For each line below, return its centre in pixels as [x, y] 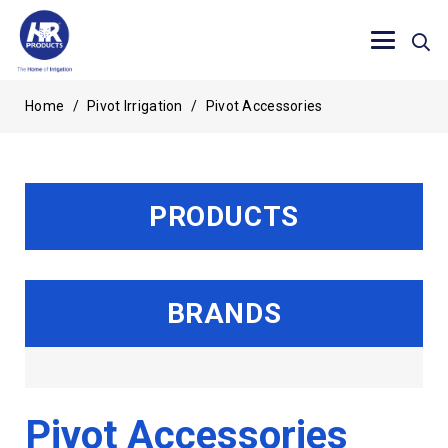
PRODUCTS [224, 216]
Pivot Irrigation [135, 106]
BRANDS [224, 313]
